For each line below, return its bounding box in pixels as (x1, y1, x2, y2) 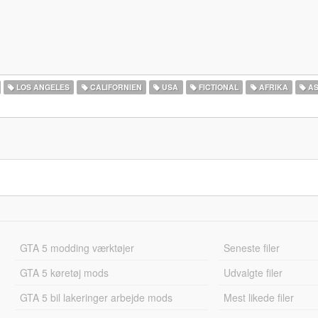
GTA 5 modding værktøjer (19, 241, 134, 255)
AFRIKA (256, 82, 288, 92)
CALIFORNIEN (87, 82, 142, 92)
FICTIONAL (196, 82, 238, 92)
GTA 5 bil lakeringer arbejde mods (19, 290, 172, 305)
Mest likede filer (224, 290, 295, 305)
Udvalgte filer (224, 265, 283, 280)
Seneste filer (224, 241, 280, 255)
